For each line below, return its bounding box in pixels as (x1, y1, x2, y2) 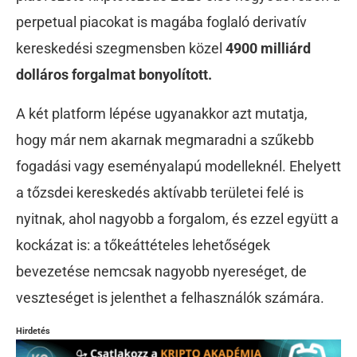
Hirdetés (16, 326, 50, 337)
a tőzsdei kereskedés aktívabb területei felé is (16, 184, 304, 202)
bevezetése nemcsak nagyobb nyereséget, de (16, 263, 307, 280)
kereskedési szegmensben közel (16, 40, 226, 57)
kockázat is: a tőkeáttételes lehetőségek (16, 237, 273, 254)
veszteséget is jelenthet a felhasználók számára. (16, 289, 324, 307)
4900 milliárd (226, 40, 311, 57)
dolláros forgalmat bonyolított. (16, 66, 212, 84)
